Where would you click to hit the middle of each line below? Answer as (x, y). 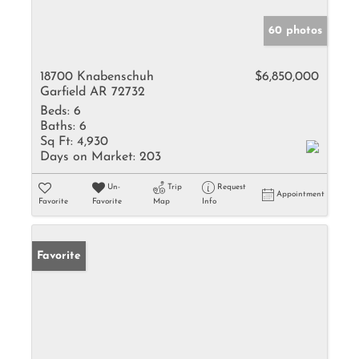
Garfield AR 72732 (93, 92)
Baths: (58, 127)
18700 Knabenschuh (97, 77)
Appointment (301, 194)
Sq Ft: (56, 142)
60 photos (295, 31)
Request (231, 187)
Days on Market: (88, 157)
